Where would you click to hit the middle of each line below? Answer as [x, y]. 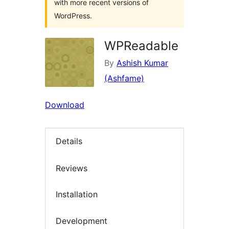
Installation [77, 194]
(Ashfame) [124, 78]
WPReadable [141, 46]
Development [82, 221]
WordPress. [73, 16]
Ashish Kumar [142, 63]
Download [65, 105]
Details [69, 141]
